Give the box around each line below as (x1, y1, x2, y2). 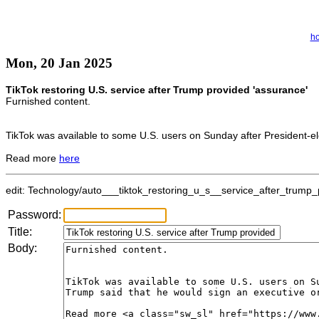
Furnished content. (6, 95, 90, 108)
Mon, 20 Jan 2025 (6, 55, 113, 70)
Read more (6, 152, 59, 164)
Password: (8, 209, 61, 221)
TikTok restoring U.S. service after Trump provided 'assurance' (6, 84, 308, 96)
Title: (8, 226, 32, 239)
